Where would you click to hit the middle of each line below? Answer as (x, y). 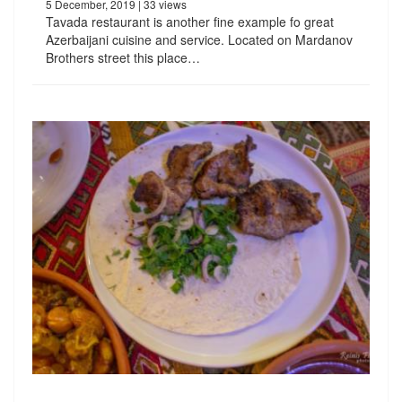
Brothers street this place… (123, 57)
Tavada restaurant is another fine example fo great (190, 21)
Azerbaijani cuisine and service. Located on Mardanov (199, 39)
